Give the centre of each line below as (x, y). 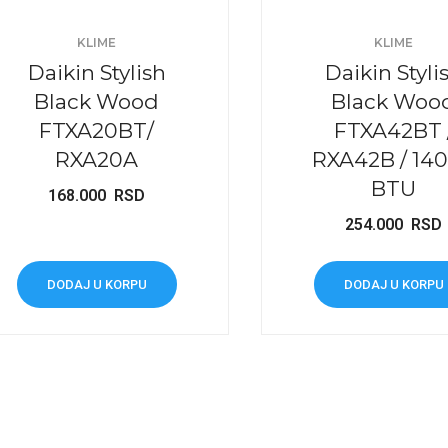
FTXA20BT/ (97, 130)
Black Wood (97, 101)
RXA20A (97, 159)
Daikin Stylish (96, 72)
